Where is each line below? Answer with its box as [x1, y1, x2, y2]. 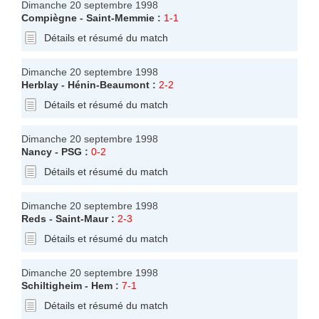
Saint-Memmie [86, 11, 155, 23]
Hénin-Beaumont [68, 78, 150, 90]
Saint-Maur [56, 212, 108, 224]
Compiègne [21, 11, 77, 23]
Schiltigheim [21, 279, 82, 291]
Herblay [21, 78, 58, 90]
